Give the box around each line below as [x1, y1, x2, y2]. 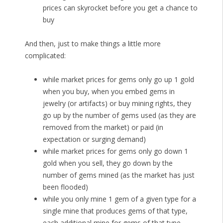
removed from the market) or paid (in [42, 122, 163, 132]
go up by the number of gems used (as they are [42, 111, 196, 120]
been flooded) [42, 182, 88, 192]
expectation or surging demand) [42, 134, 146, 144]
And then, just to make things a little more [24, 39, 161, 49]
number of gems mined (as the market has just [42, 170, 195, 180]
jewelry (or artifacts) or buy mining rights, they [42, 99, 191, 109]
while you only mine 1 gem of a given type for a [42, 194, 196, 204]
